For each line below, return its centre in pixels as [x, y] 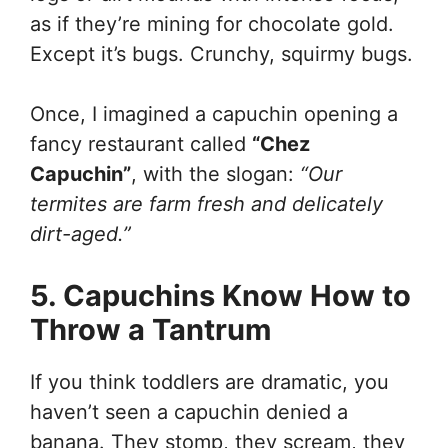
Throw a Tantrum [150, 329]
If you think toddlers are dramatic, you [209, 381]
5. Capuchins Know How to [220, 295]
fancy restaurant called [141, 143]
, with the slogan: [215, 173]
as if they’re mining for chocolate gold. [212, 23]
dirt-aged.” [80, 233]
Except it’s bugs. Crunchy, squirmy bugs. [221, 53]
